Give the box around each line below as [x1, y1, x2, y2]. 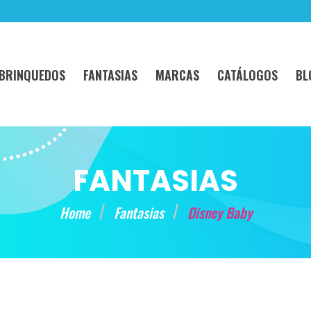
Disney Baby [187, 202, 252, 223]
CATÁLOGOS [217, 66, 278, 84]
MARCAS [155, 66, 199, 84]
